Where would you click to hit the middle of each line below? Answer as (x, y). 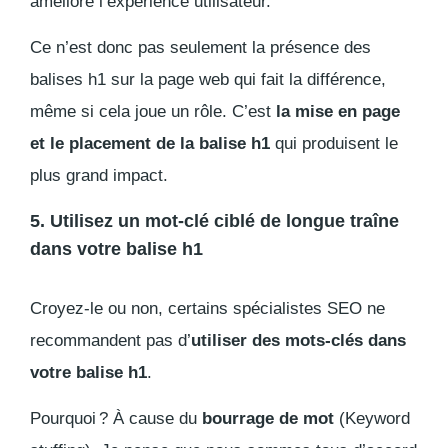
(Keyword (372, 419)
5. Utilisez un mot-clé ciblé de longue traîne (214, 221)
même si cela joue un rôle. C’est (153, 112)
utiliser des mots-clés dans (298, 341)
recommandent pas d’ (110, 341)
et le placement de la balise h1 (152, 144)
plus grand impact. (99, 176)
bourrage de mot (268, 419)
